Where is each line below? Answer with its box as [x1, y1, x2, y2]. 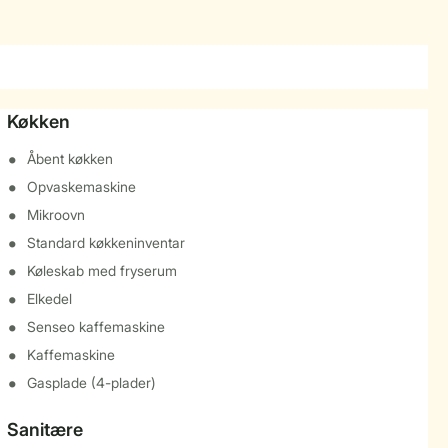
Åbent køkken [26, 150, 113, 167]
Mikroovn [26, 206, 85, 223]
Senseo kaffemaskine [26, 318, 165, 335]
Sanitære [6, 419, 83, 440]
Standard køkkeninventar [26, 234, 185, 251]
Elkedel [26, 290, 72, 307]
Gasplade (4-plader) [26, 374, 156, 391]
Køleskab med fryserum [26, 262, 177, 279]
